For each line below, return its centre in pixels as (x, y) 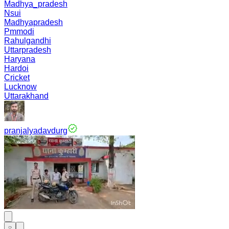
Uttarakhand (26, 96)
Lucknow (20, 87)
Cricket (17, 77)
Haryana (20, 59)
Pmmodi (19, 31)
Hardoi (16, 68)
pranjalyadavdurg (36, 131)
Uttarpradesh (28, 50)
